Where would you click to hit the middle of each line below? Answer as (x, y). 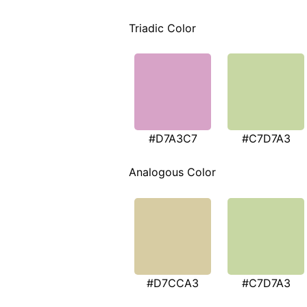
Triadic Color (162, 28)
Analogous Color (172, 172)
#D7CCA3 (173, 283)
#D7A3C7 (173, 139)
